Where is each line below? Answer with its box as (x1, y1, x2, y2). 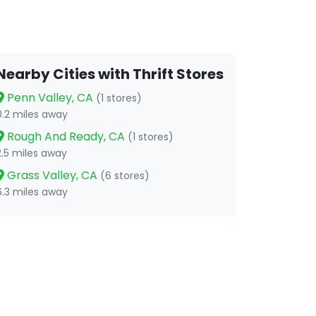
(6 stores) (100, 169, 150, 183)
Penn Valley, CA (4, 90, 96, 106)
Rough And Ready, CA (4, 128, 128, 145)
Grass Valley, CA (4, 167, 100, 183)
